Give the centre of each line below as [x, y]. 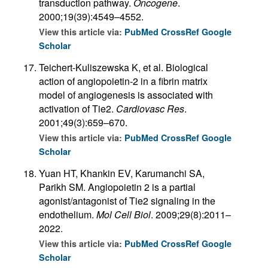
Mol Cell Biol [124, 214]
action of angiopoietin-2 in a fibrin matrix [123, 81]
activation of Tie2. [77, 108]
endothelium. [68, 214]
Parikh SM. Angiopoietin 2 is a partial [117, 187]
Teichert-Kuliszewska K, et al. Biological [124, 67]
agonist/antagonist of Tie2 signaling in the [127, 200]
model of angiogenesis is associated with [126, 95]
